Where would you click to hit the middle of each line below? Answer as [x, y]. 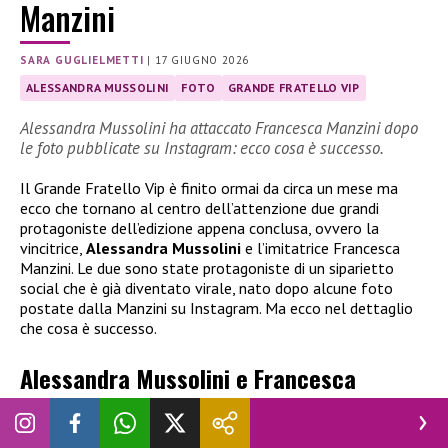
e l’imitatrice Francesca [320, 247]
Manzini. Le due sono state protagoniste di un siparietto [207, 267]
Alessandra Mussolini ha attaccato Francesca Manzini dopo [219, 127]
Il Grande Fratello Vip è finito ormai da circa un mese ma [209, 187]
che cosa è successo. [88, 327]
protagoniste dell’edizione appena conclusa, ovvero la [199, 227]
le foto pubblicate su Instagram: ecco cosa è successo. [202, 147]
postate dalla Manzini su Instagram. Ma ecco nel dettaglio [216, 307]
